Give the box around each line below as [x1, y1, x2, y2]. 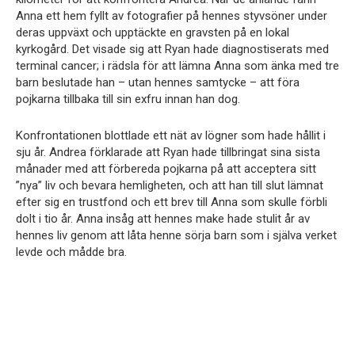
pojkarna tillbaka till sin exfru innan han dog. [16, 91, 240, 106]
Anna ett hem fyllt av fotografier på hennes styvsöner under [16, 8, 327, 23]
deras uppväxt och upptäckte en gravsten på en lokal [16, 25, 289, 40]
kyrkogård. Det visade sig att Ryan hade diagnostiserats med [16, 41, 329, 56]
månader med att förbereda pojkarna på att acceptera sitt [16, 161, 316, 176]
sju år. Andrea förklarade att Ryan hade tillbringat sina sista [16, 144, 320, 159]
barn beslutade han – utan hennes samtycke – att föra [16, 74, 300, 90]
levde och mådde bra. [16, 244, 127, 259]
